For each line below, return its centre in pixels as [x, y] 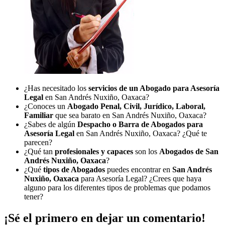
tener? [34, 196]
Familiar [39, 115]
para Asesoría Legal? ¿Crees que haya [140, 178]
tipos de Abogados [75, 169]
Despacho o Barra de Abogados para [140, 124]
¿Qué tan [39, 151]
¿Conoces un [46, 106]
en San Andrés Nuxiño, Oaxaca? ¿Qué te [141, 133]
